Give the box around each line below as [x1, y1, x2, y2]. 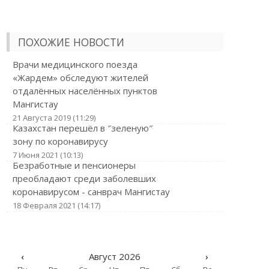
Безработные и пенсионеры [12, 159, 136, 171]
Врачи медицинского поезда [12, 58, 138, 70]
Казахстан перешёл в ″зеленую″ [12, 122, 153, 134]
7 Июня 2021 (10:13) [12, 150, 83, 160]
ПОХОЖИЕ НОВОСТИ [17, 35, 124, 49]
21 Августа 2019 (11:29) [12, 112, 95, 123]
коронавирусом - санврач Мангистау [12, 186, 170, 198]
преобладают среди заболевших [12, 172, 156, 184]
